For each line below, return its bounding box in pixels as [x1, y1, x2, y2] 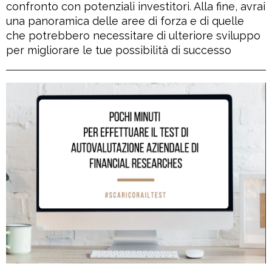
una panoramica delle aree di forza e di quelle [6, 15, 244, 28]
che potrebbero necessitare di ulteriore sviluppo [6, 29, 260, 42]
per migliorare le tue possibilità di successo [6, 44, 231, 57]
